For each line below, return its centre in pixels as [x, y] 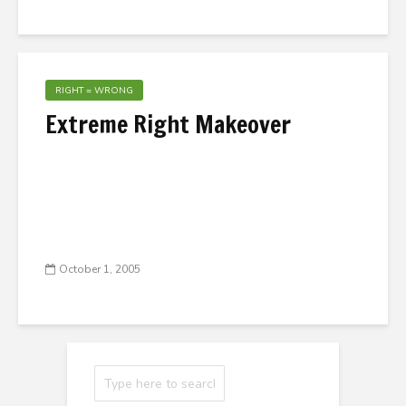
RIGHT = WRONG [94, 91]
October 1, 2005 [100, 270]
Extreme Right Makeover [168, 125]
